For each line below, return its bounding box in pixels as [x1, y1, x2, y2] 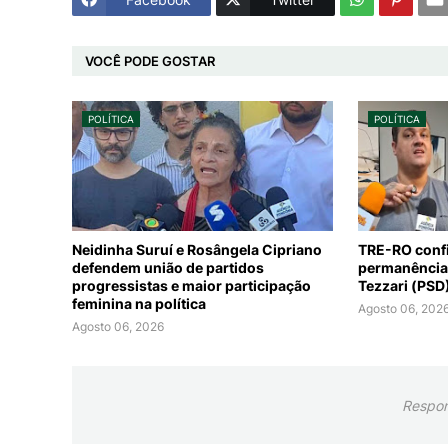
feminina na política [72, 295, 206, 313]
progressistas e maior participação [72, 277, 311, 295]
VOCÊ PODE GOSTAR [85, 52, 215, 69]
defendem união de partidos [72, 259, 264, 277]
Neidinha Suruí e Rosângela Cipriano [72, 241, 322, 259]
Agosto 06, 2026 [72, 319, 164, 335]
